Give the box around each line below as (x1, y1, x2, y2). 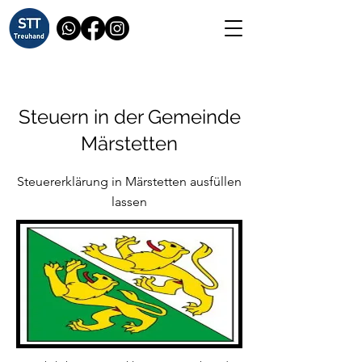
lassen (112, 194, 147, 209)
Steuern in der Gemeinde (18, 105, 241, 128)
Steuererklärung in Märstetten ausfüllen (17, 174, 242, 189)
